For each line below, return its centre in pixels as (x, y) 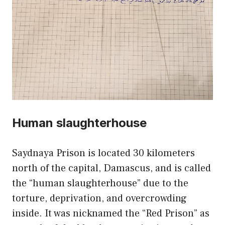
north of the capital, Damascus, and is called (111, 168)
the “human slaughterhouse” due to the (100, 184)
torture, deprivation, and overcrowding (99, 199)
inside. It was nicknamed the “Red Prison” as (111, 214)
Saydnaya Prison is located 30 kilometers (103, 153)
